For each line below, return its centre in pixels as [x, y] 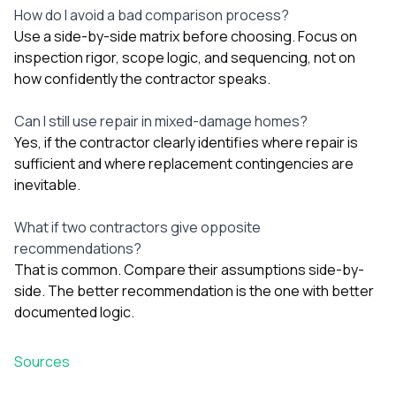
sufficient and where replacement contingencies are [184, 163]
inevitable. [47, 184]
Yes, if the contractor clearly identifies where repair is [186, 142]
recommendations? [78, 248]
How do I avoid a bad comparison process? [152, 15]
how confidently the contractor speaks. [142, 78]
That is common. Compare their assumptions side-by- [189, 269]
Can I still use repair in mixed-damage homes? [161, 121]
